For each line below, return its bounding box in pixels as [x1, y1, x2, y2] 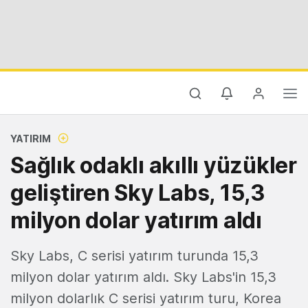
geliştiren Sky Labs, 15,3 [10, 179, 265, 206]
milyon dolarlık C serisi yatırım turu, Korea [10, 290, 281, 307]
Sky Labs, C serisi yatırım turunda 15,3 [10, 247, 258, 264]
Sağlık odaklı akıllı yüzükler [10, 152, 297, 179]
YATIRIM [10, 133, 51, 144]
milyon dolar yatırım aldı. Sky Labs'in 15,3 [10, 269, 276, 285]
